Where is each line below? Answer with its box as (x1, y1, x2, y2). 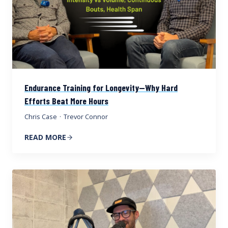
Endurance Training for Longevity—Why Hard (24, 81, 178, 93)
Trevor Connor (64, 111, 108, 121)
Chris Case (24, 111, 57, 121)
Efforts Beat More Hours (24, 95, 108, 106)
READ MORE (24, 132, 66, 142)
